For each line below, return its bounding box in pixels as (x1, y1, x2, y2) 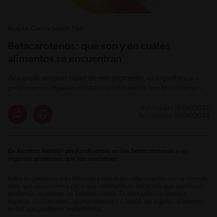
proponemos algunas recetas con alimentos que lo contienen (8, 84, 201, 92)
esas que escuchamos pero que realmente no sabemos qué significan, (8, 182, 203, 190)
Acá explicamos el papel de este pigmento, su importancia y (8, 74, 199, 82)
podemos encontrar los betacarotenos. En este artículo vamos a (8, 190, 186, 198)
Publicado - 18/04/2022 (141, 104, 209, 112)
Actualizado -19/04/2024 (138, 112, 209, 120)
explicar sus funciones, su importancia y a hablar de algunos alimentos (8, 198, 204, 205)
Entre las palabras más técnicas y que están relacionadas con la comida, (8, 174, 209, 182)
